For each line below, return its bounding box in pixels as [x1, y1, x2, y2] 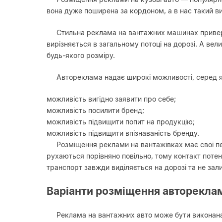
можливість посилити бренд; [47, 106, 144, 114]
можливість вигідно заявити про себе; [47, 94, 176, 103]
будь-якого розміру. [47, 51, 115, 59]
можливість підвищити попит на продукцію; [47, 117, 195, 126]
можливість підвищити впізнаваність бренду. [47, 128, 199, 137]
